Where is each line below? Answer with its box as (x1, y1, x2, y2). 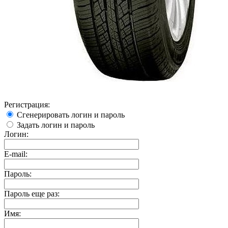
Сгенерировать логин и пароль (17, 110, 125, 119)
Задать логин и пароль (17, 120, 95, 129)
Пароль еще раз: (4, 189, 60, 198)
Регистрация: (4, 100, 50, 109)
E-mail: (4, 149, 27, 158)
